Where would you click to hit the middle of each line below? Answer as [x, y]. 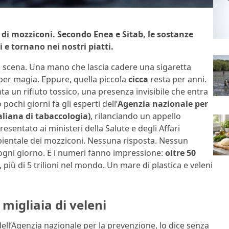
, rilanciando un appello [136, 116]
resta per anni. [177, 79]
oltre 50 [180, 153]
